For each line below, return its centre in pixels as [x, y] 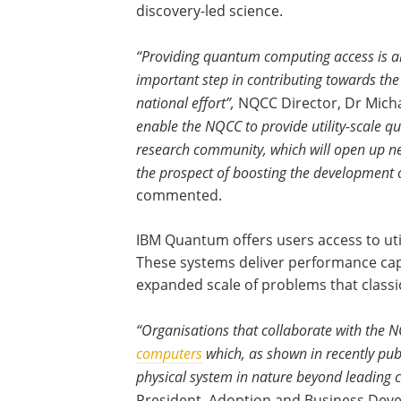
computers [169, 354]
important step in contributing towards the [268, 80]
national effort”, [185, 103]
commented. [179, 196]
